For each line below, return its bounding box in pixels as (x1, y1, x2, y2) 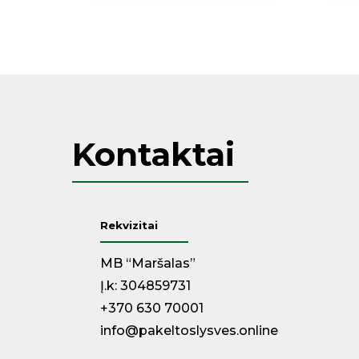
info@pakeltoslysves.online (100, 323, 279, 339)
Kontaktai (72, 135, 236, 175)
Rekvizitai (100, 219, 159, 232)
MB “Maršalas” (100, 256, 196, 272)
